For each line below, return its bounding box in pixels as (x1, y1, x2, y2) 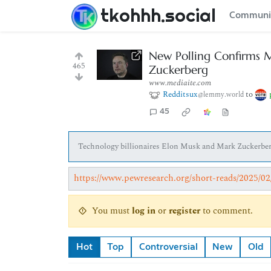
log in (131, 204, 155, 218)
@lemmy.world (198, 90, 244, 100)
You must (91, 204, 132, 218)
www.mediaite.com (148, 77, 211, 89)
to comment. (200, 204, 253, 218)
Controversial (139, 242, 198, 252)
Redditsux (163, 88, 198, 100)
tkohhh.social (100, 4, 216, 27)
